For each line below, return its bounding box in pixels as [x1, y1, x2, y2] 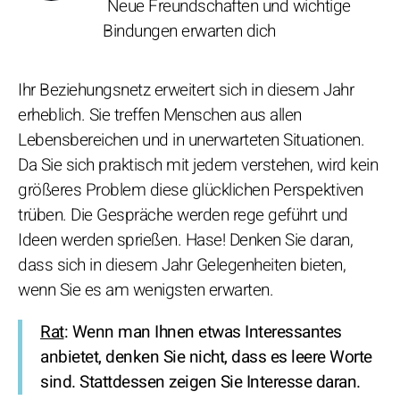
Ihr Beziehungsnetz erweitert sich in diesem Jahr [18, 78, 354, 104]
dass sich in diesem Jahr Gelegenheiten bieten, [18, 253, 346, 279]
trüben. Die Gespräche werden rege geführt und [18, 203, 348, 229]
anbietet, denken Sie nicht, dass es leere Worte [40, 345, 372, 371]
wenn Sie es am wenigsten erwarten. [18, 278, 273, 304]
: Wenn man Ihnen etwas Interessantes [63, 320, 342, 346]
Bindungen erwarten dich [103, 19, 276, 45]
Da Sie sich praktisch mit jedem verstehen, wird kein [18, 153, 378, 179]
